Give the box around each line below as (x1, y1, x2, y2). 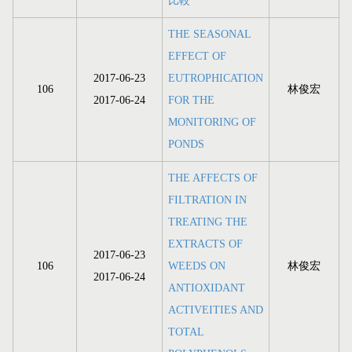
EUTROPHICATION (168, 72, 263, 85)
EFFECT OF (168, 50, 226, 63)
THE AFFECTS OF (168, 172, 258, 185)
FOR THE (168, 94, 214, 107)
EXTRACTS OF (168, 238, 243, 251)
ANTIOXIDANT (168, 282, 245, 295)
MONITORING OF (168, 116, 256, 129)
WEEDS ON (168, 260, 225, 273)
